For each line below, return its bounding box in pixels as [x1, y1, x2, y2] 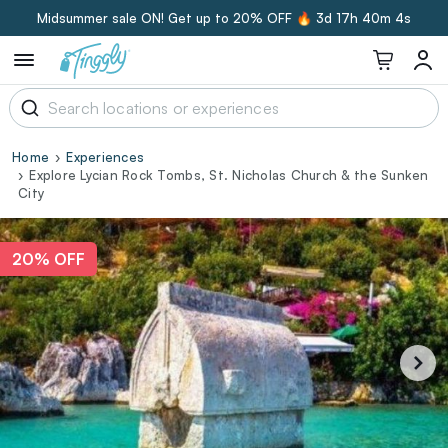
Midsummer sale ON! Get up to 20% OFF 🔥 [37, 10, 313, 26]
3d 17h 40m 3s [316, 10, 411, 26]
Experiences [66, 149, 145, 165]
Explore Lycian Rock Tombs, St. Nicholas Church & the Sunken [29, 167, 429, 183]
